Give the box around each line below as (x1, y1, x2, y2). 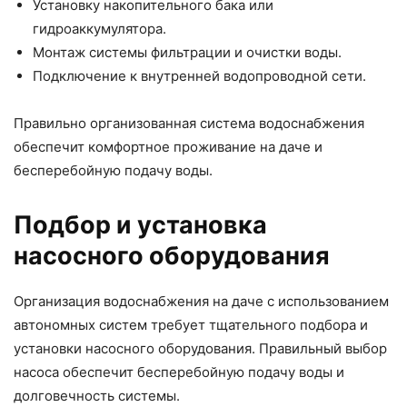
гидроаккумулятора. (33, 20, 166, 38)
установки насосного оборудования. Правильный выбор (14, 340, 387, 358)
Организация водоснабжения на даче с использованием (14, 293, 389, 311)
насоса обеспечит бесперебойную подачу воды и (14, 363, 344, 382)
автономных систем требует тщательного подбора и (14, 316, 368, 334)
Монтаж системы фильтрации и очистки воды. (33, 44, 342, 62)
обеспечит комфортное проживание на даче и (14, 138, 323, 156)
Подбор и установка (14, 210, 267, 241)
